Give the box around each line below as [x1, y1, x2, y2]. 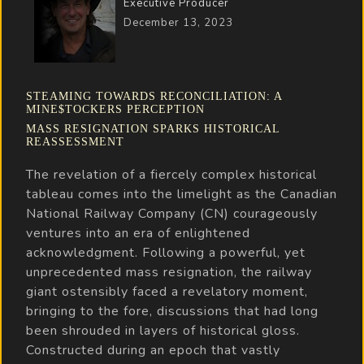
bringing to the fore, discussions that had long [26, 301, 318, 320]
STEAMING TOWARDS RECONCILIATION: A [26, 89, 282, 102]
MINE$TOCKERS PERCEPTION [26, 102, 205, 115]
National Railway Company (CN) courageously [26, 204, 318, 223]
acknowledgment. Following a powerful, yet [26, 243, 305, 262]
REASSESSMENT [26, 135, 124, 148]
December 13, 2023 [123, 15, 233, 30]
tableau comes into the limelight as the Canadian [26, 184, 337, 203]
